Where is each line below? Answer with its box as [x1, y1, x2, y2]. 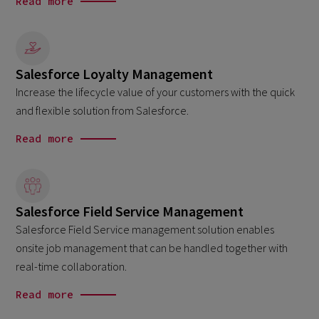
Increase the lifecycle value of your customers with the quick [16, 84, 296, 99]
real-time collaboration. [16, 258, 127, 273]
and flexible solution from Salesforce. [16, 103, 189, 117]
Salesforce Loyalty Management [16, 64, 214, 83]
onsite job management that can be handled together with [16, 240, 288, 255]
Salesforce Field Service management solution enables [16, 221, 275, 236]
